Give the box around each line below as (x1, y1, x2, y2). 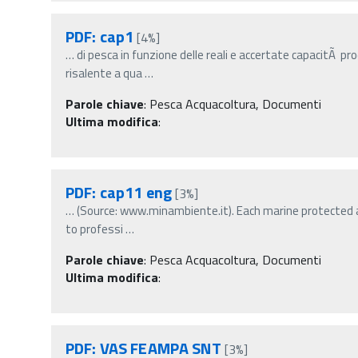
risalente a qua (66, 63, 142, 82)
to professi (66, 219, 123, 238)
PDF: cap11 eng (66, 179, 172, 205)
